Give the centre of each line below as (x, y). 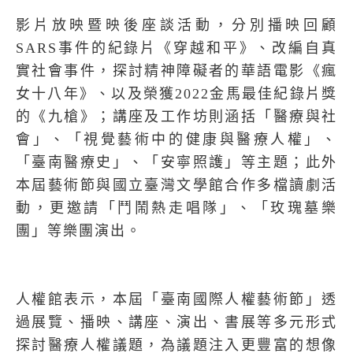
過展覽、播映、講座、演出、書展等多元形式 (176, 322)
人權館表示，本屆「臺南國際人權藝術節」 (169, 299)
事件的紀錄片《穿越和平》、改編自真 (197, 48)
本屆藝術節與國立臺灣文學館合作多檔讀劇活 (176, 185)
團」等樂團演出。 (79, 231)
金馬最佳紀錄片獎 (274, 94)
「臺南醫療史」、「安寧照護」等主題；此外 (176, 162)
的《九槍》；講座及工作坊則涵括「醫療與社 (176, 117)
